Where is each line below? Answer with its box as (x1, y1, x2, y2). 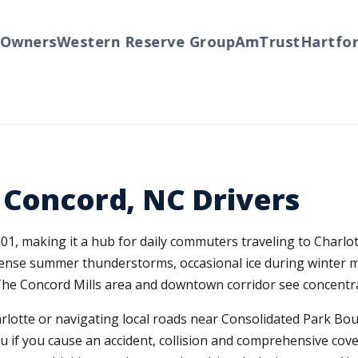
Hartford (283, 32, 352, 51)
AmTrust (218, 32, 284, 51)
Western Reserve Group (39, 32, 219, 51)
